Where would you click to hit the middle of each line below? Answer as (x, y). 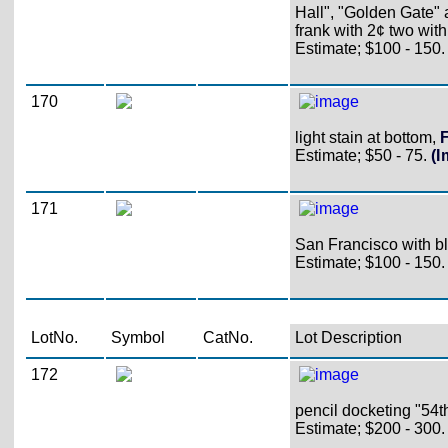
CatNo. (227, 337)
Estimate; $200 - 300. (369, 428)
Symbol (137, 337)
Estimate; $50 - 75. (360, 155)
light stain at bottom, (367, 137)
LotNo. (54, 337)
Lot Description (348, 337)
